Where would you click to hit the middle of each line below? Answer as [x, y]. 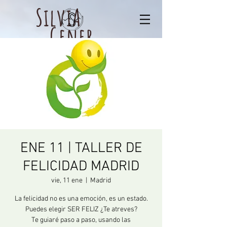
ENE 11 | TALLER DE [81, 148]
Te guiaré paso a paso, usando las [81, 220]
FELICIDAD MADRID [81, 167]
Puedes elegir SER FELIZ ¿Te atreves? [81, 210]
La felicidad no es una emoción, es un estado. [81, 199]
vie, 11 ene [67, 181]
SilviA [72, 17]
